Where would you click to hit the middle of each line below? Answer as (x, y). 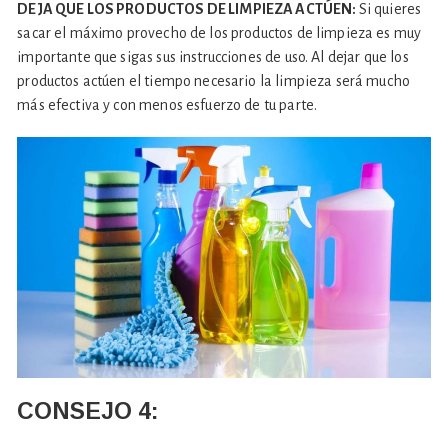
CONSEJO (75, 411)
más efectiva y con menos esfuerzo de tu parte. (167, 104)
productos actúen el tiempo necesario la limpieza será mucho (214, 80)
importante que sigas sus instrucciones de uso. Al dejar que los (213, 56)
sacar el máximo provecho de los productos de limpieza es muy (219, 32)
